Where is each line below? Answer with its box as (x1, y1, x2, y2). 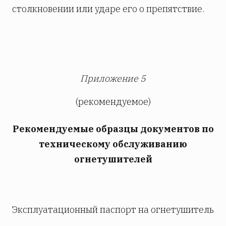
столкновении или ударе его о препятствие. (12, 3, 204, 15)
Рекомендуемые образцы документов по (12, 123, 214, 135)
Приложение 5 (80, 73, 146, 85)
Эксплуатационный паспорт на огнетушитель (12, 204, 214, 216)
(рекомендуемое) (75, 96, 151, 108)
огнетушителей (74, 153, 152, 165)
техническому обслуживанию (39, 138, 187, 150)
